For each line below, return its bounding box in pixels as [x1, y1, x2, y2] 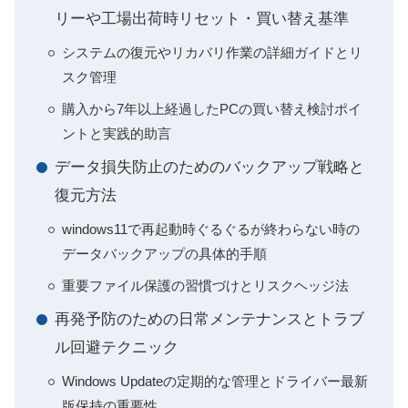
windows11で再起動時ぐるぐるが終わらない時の [62, 221, 360, 237]
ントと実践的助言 [62, 126, 171, 141]
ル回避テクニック [55, 339, 178, 356]
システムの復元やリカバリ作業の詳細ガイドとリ [62, 45, 362, 60]
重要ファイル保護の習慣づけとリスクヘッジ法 [62, 278, 349, 293]
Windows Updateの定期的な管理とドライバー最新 [62, 373, 368, 389]
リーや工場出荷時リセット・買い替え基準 [55, 10, 349, 27]
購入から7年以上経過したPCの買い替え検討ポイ [62, 101, 362, 117]
